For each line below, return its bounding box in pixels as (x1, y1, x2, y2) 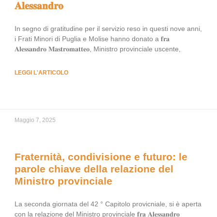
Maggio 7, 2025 (15, 117, 56, 124)
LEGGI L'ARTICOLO (15, 69, 68, 76)
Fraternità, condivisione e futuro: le (15, 151, 187, 162)
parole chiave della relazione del (15, 163, 173, 174)
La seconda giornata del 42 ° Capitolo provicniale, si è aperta (15, 200, 201, 208)
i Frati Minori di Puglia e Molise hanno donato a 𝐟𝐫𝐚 (15, 35, 170, 43)
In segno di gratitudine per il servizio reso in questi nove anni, (15, 25, 202, 32)
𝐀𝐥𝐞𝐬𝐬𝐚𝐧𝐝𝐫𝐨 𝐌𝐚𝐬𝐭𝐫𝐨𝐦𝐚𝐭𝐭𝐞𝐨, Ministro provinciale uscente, (15, 45, 181, 53)
